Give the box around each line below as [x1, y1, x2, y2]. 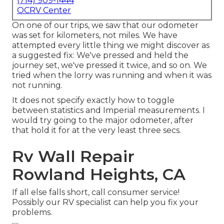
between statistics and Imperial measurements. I [12, 105, 205, 115]
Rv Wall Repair [12, 146, 134, 166]
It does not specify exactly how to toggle [12, 95, 174, 105]
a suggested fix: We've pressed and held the [12, 50, 188, 60]
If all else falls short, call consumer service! [12, 187, 179, 197]
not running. [12, 80, 62, 90]
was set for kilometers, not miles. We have [12, 30, 177, 40]
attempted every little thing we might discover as [12, 40, 209, 50]
